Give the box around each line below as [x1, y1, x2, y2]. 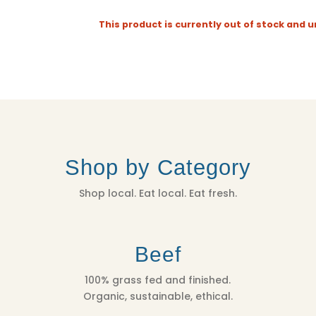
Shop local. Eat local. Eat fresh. [79, 186, 237, 200]
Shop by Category [65, 154, 251, 180]
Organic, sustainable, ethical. [83, 289, 233, 304]
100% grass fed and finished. [85, 273, 231, 288]
